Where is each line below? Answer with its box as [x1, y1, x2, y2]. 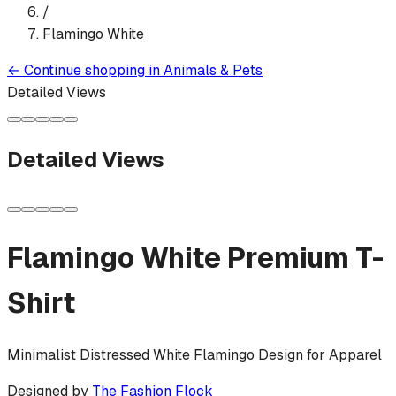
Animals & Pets [164, 60, 263, 80]
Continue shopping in [24, 60, 160, 80]
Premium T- [227, 239, 384, 276]
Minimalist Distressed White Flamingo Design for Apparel [7, 346, 382, 365]
